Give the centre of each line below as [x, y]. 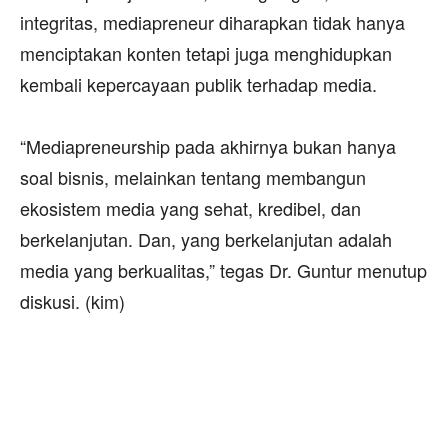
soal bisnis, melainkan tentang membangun [193, 176]
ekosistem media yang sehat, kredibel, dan [190, 207]
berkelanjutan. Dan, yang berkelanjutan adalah [206, 238]
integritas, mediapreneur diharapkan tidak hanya [212, 21]
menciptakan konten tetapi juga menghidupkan [206, 52]
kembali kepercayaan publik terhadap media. [198, 83]
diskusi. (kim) [72, 300]
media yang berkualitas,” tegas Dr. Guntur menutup [223, 269]
